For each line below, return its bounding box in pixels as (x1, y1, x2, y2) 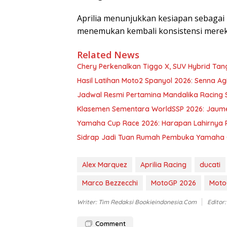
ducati (200, 160, 220, 170)
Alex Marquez (82, 160, 127, 170)
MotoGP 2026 (151, 178, 196, 188)
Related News (77, 49, 139, 61)
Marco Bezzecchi (82, 178, 138, 188)
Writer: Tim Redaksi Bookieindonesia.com (77, 198, 197, 206)
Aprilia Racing (140, 160, 186, 170)
